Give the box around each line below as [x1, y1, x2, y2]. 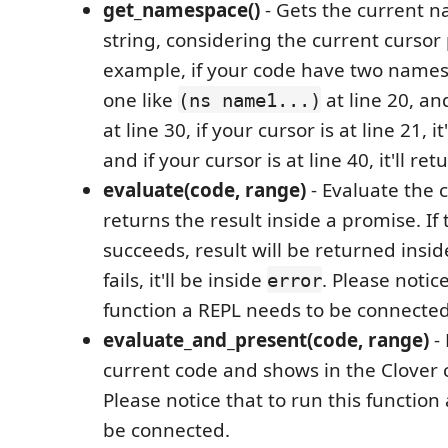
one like [103, 86, 178, 113]
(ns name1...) [178, 88, 321, 111]
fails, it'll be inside [103, 266, 267, 293]
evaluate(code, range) [103, 176, 306, 203]
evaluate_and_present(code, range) [103, 326, 429, 353]
